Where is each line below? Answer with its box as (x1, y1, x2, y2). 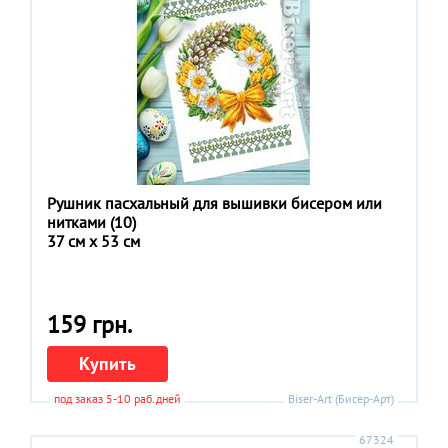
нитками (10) (47, 211, 136, 232)
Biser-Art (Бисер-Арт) (288, 391, 394, 407)
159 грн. (47, 308, 132, 340)
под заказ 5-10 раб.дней (54, 391, 181, 407)
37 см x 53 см (47, 230, 140, 251)
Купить (79, 352, 136, 376)
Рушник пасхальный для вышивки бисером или (47, 192, 382, 213)
